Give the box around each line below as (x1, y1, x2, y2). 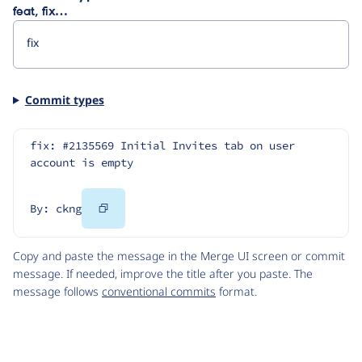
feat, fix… (13, 4, 67, 19)
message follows (13, 284, 102, 300)
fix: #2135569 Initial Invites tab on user (30, 138, 295, 154)
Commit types (24, 91, 104, 107)
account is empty (30, 155, 133, 170)
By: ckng (30, 201, 82, 217)
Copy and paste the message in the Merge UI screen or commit (13, 248, 345, 264)
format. (216, 284, 257, 300)
